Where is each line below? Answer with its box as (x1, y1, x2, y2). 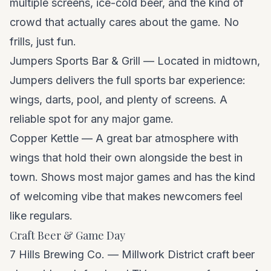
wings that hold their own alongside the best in (10, 151, 243, 164)
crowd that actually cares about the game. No (10, 16, 239, 28)
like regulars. (10, 209, 73, 222)
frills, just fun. (10, 35, 76, 48)
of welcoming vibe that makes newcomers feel (10, 190, 243, 203)
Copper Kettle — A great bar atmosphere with (10, 132, 238, 145)
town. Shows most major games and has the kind (10, 171, 255, 183)
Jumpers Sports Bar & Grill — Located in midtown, (10, 54, 260, 67)
